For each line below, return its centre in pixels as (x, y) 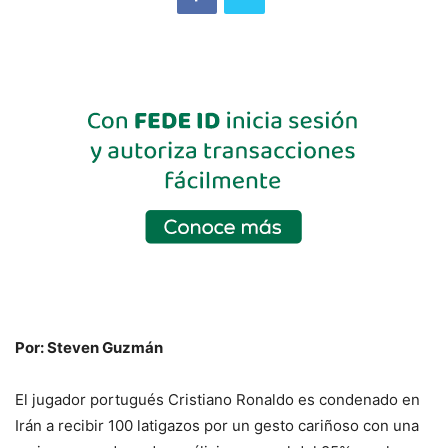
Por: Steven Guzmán (89, 348)
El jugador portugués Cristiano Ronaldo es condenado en (217, 400)
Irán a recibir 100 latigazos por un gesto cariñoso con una (217, 426)
